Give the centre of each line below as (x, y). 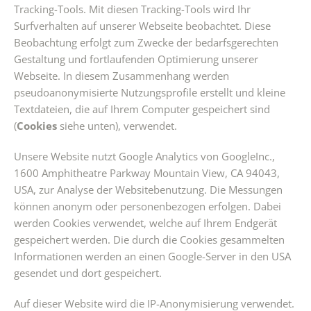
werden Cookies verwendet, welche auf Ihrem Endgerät (145, 223)
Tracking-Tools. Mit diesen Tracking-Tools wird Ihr (132, 9)
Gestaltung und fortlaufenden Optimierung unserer (136, 59)
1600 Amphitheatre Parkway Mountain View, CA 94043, (147, 173)
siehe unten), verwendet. (117, 126)
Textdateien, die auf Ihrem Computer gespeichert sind (142, 109)
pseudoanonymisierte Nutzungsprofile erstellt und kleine (150, 92)
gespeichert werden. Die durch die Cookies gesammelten (149, 239)
